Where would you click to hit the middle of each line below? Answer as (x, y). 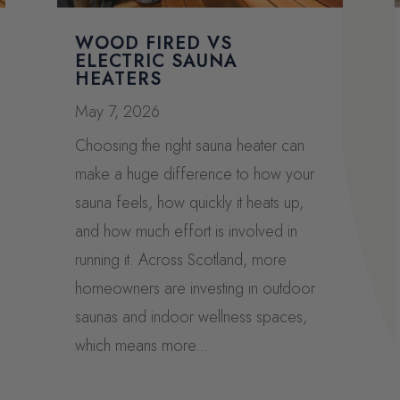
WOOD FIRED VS (153, 43)
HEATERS (118, 79)
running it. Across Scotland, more (180, 259)
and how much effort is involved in (186, 231)
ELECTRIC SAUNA (156, 61)
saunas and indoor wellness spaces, (191, 317)
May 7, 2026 (117, 111)
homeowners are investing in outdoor (195, 288)
